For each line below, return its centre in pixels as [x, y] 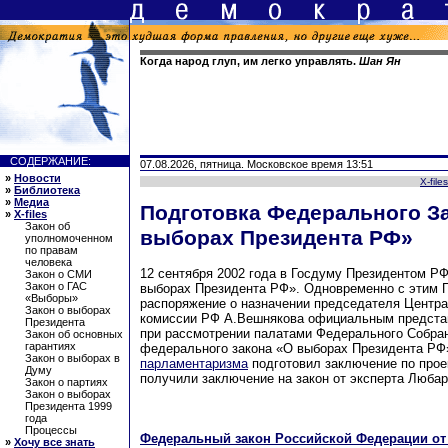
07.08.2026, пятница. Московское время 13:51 [256, 164]
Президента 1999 [68, 406]
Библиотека [47, 190]
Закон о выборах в [72, 358]
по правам [51, 250]
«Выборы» [51, 298]
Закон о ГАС [56, 286]
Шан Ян [380, 61]
